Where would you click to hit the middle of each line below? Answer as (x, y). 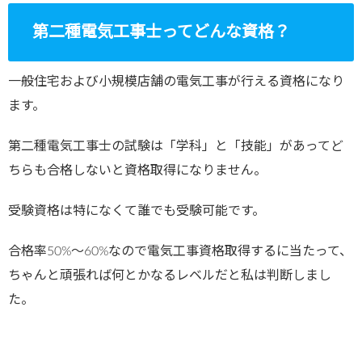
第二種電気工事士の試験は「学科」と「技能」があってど (176, 146)
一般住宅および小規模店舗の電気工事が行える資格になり (176, 81)
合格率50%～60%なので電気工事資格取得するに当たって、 (180, 251)
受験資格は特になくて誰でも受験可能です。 (137, 210)
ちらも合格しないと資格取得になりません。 (137, 170)
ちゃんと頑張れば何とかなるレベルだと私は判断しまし (170, 275)
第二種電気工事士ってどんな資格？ (161, 32)
